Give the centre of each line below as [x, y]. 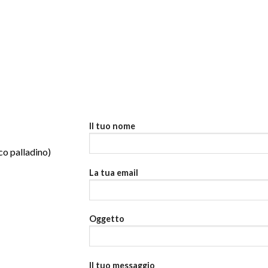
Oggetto [107, 219]
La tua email [114, 172]
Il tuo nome [112, 126]
